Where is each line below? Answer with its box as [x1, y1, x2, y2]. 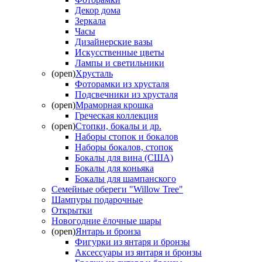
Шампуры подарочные [51, 194, 143, 205]
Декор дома [75, 5, 120, 15]
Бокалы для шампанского [75, 173, 176, 184]
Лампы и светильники [75, 57, 164, 68]
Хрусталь [75, 68, 113, 78]
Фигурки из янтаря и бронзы [75, 236, 190, 247]
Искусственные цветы [75, 47, 164, 57]
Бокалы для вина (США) [75, 152, 173, 163]
